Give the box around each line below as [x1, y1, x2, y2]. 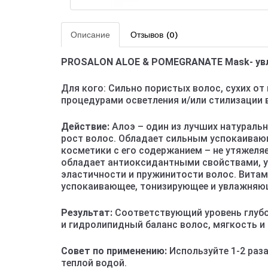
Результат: [61, 207, 112, 218]
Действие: [61, 121, 109, 132]
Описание [71, 30, 110, 39]
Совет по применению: [61, 245, 167, 257]
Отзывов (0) [130, 30, 178, 39]
